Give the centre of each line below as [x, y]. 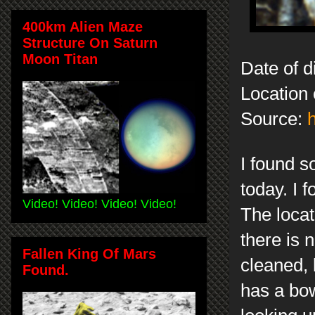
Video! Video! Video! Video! [99, 204]
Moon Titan [60, 59]
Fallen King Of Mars [89, 253]
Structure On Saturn [90, 43]
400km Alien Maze [83, 26]
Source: [274, 119]
